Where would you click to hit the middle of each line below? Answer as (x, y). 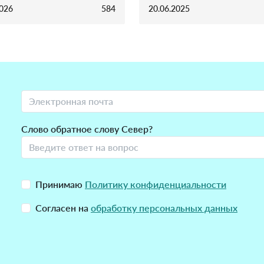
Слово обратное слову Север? (87, 129)
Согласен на (63, 208)
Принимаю (60, 184)
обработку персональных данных (164, 208)
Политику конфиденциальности (156, 184)
